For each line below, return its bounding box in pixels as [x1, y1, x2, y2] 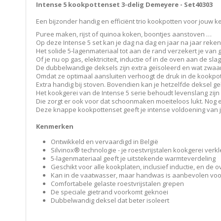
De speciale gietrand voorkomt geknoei [51, 187, 174, 196]
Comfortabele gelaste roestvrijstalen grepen [51, 179, 190, 188]
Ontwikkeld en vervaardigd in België [51, 137, 164, 146]
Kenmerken [36, 121, 74, 131]
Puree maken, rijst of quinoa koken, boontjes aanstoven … [36, 29, 212, 38]
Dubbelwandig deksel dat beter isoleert [51, 195, 175, 205]
